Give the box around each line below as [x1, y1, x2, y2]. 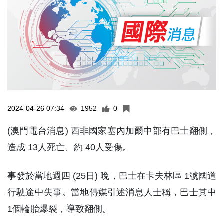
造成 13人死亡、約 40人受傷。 [7, 142, 131, 152]
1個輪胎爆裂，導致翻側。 [7, 204, 111, 214]
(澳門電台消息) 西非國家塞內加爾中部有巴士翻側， [7, 126, 216, 136]
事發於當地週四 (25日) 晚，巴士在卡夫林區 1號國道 [7, 171, 216, 181]
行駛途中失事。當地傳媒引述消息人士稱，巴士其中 [7, 187, 216, 197]
